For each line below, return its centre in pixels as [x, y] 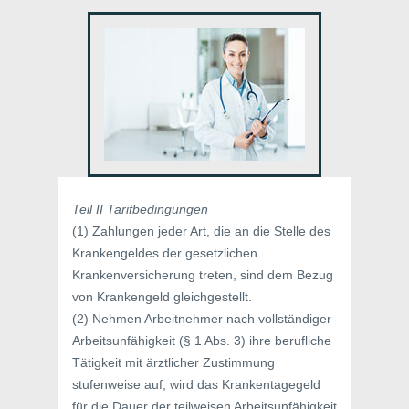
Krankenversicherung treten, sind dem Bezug [203, 275]
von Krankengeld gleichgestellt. [162, 297]
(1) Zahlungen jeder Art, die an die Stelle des [201, 231]
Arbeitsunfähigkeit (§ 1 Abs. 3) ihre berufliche [202, 341]
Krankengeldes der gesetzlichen [165, 253]
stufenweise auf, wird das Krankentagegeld [196, 384]
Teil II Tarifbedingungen [140, 209]
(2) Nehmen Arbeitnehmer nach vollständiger [202, 319]
